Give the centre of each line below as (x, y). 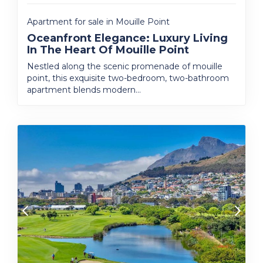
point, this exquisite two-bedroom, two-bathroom (128, 78)
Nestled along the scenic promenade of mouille (125, 66)
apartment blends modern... (84, 90)
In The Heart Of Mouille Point (108, 50)
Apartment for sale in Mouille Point (98, 22)
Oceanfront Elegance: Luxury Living (127, 38)
